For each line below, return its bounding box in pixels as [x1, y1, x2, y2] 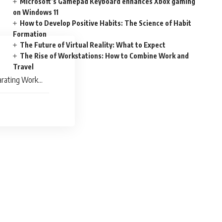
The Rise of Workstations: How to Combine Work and [20, 52, 189, 60]
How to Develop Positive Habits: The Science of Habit [20, 19, 192, 27]
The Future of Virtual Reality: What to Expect [20, 41, 166, 49]
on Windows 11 [13, 8, 59, 16]
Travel [13, 62, 34, 71]
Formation [13, 30, 47, 38]
